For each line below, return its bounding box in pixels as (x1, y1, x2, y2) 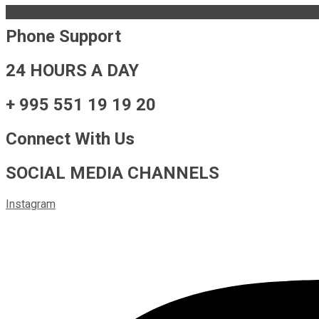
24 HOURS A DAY (6, 61, 139, 81)
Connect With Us (6, 128, 135, 149)
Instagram (6, 197, 56, 211)
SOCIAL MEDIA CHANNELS (6, 162, 219, 183)
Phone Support (6, 26, 121, 47)
